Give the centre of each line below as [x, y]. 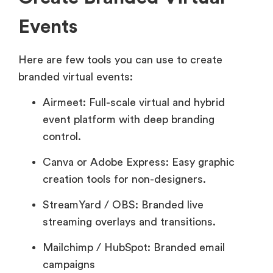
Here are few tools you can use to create [120, 59]
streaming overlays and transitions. [129, 222]
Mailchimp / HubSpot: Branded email [134, 248]
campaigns [69, 265]
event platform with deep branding [129, 120]
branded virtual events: [76, 76]
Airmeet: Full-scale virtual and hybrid [134, 103]
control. [62, 137]
